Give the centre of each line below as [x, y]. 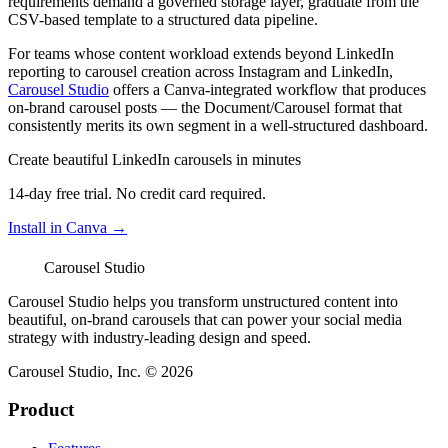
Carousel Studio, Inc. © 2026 [100, 371]
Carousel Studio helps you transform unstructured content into [203, 301]
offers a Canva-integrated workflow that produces [267, 89]
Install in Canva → [67, 227]
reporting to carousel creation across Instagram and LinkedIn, [200, 71]
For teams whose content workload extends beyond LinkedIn [201, 53]
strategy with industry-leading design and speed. [159, 337]
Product [41, 410]
